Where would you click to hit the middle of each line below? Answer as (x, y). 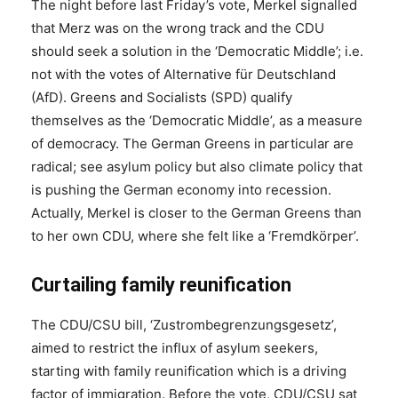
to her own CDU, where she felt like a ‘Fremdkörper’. (195, 236)
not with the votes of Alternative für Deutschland (183, 75)
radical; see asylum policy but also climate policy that (197, 167)
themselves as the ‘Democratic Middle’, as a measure (197, 121)
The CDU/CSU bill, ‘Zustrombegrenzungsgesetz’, (184, 325)
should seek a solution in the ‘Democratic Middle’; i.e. (197, 52)
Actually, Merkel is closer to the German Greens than (196, 213)
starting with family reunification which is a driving (189, 371)
